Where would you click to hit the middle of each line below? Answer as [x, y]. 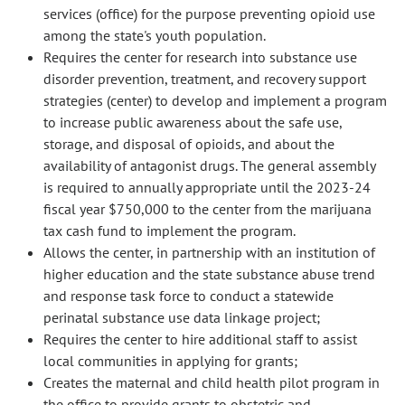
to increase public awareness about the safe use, [193, 122]
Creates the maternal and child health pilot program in [212, 382]
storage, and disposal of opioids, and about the [189, 144]
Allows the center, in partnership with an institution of [209, 252]
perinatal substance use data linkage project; [182, 317]
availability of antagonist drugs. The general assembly [209, 165]
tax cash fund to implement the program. [170, 231]
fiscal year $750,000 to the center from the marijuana [207, 209]
